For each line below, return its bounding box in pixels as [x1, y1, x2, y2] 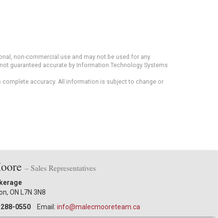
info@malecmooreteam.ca [57, 202, 140, 211]
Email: [37, 202, 57, 211]
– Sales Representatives [25, 163, 96, 173]
